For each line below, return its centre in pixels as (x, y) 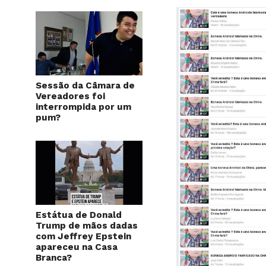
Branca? (54, 257)
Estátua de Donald (79, 215)
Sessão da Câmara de (85, 85)
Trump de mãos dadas (87, 225)
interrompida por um (83, 107)
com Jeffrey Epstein (83, 236)
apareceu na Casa (77, 247)
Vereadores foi (70, 96)
